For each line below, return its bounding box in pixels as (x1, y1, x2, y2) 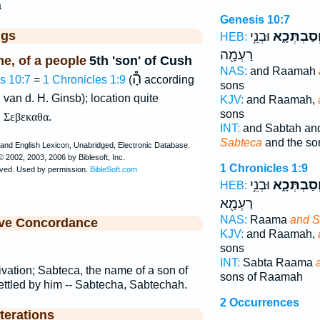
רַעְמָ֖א (219, 196, 253, 211)
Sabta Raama (239, 256, 316, 269)
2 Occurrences (219, 296, 299, 309)
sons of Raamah (219, 271, 303, 283)
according (141, 74, 194, 86)
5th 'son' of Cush (89, 54, 192, 68)
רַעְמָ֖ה (219, 47, 253, 63)
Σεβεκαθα (3, 111, 49, 123)
